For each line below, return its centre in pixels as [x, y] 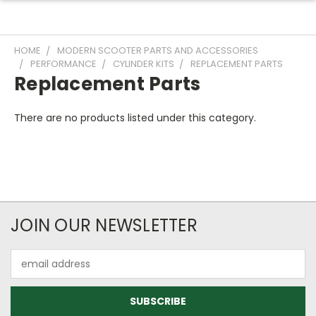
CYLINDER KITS [144, 64]
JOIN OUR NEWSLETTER [104, 225]
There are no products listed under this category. [135, 118]
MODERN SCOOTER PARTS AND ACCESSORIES [158, 50]
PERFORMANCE [63, 64]
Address [30, 271]
